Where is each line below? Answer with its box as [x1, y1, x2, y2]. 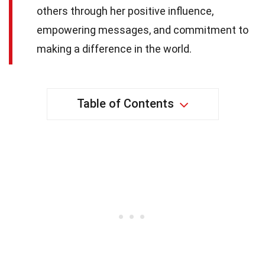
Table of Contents [76, 96, 174, 111]
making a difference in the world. [37, 43, 192, 56]
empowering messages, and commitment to [37, 24, 248, 37]
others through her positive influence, [37, 5, 214, 18]
